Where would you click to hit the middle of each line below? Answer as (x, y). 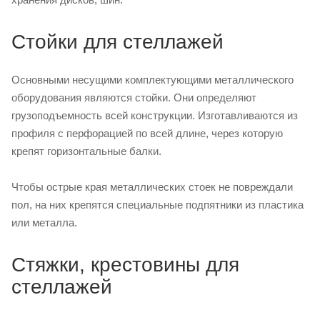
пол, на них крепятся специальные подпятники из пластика (157, 205)
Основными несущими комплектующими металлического (152, 80)
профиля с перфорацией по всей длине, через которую (147, 134)
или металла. (44, 223)
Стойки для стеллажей (117, 42)
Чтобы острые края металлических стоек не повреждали (152, 187)
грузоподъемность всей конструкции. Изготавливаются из (155, 116)
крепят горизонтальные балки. (86, 151)
